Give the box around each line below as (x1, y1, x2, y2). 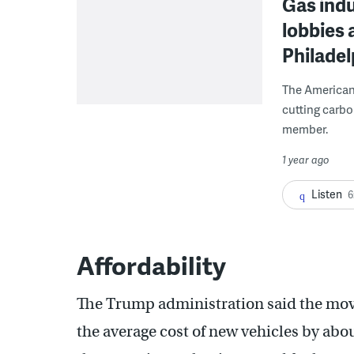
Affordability (77, 247, 226, 283)
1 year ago (282, 153, 330, 167)
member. (282, 120, 328, 137)
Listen (311, 186, 342, 201)
